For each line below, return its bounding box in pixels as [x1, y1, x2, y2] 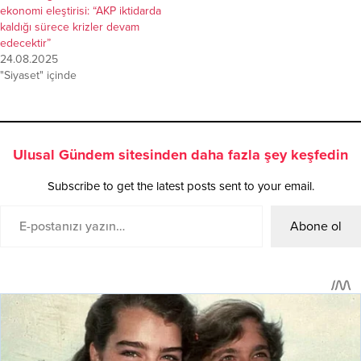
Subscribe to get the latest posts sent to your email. [47, 178, 314, 193]
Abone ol [290, 218, 342, 234]
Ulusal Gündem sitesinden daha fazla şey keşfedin [13, 145, 348, 164]
